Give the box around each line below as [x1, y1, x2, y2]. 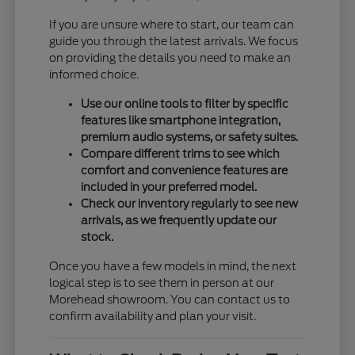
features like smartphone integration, [81, 113, 281, 127]
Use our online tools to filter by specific [81, 97, 289, 110]
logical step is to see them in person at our [49, 276, 275, 289]
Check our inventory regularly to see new [81, 197, 299, 210]
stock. [81, 230, 114, 243]
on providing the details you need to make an [49, 51, 292, 64]
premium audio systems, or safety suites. [81, 130, 299, 143]
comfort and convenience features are [81, 163, 288, 177]
